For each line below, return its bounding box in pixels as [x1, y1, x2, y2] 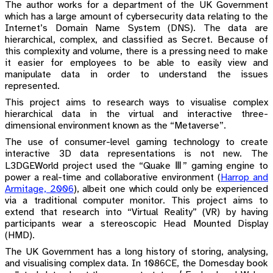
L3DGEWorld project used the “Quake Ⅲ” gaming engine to [5, 161, 268, 172]
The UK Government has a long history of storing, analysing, [5, 247, 268, 258]
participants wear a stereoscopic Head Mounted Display [5, 219, 268, 230]
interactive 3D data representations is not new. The [5, 149, 268, 160]
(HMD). [5, 230, 35, 241]
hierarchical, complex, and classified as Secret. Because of [5, 35, 268, 46]
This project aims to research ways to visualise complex [5, 97, 268, 108]
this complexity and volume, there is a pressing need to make [5, 46, 268, 57]
